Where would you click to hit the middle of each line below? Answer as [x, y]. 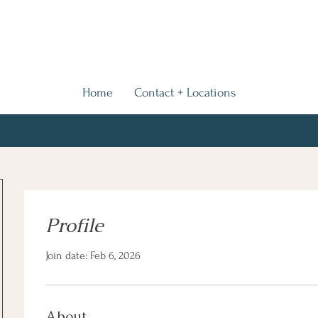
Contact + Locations [185, 93]
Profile [75, 225]
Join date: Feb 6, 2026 [93, 256]
